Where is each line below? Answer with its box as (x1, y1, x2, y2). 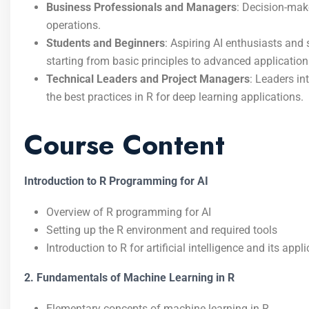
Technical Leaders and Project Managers (46, 72, 250, 86)
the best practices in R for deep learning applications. (46, 90, 303, 103)
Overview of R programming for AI (46, 206, 211, 219)
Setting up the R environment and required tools (46, 223, 277, 237)
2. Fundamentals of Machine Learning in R (24, 271, 235, 284)
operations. (46, 19, 101, 32)
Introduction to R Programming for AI (24, 175, 208, 188)
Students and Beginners (46, 37, 165, 50)
